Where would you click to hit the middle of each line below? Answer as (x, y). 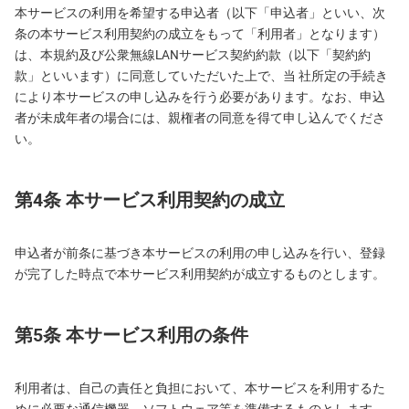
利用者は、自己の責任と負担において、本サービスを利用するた (200, 388)
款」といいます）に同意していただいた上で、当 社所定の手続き (201, 76)
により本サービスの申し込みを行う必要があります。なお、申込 (200, 97)
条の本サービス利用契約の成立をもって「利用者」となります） (200, 34)
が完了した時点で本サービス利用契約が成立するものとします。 (200, 274)
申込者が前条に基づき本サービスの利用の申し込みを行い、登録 (200, 253)
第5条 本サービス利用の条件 (131, 335)
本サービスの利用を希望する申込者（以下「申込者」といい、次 (200, 13)
